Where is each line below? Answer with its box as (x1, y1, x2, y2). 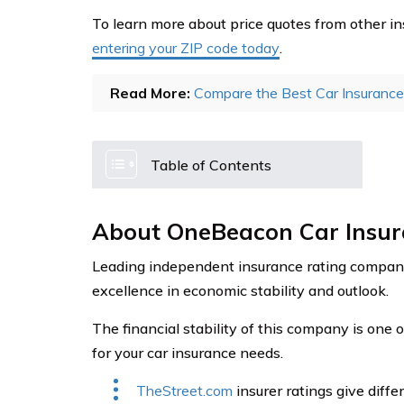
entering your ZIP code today (92, 39, 280, 57)
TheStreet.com (136, 381, 233, 399)
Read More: (110, 84, 190, 102)
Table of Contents (151, 156, 271, 174)
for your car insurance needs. (92, 344, 283, 362)
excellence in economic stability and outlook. (92, 281, 389, 299)
